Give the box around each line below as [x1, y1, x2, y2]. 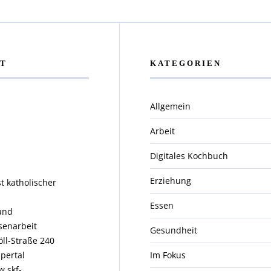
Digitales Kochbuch [150, 149, 229, 162]
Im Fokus [150, 249, 186, 261]
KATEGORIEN [150, 58, 222, 68]
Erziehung [150, 174, 192, 186]
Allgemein [150, 100, 191, 112]
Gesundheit [150, 224, 198, 236]
